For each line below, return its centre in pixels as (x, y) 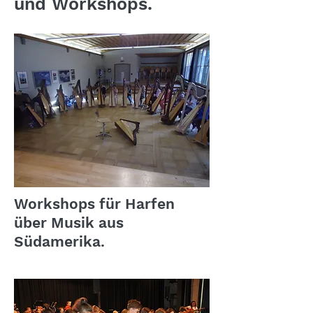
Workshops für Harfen (94, 204)
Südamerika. (59, 241)
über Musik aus (69, 223)
